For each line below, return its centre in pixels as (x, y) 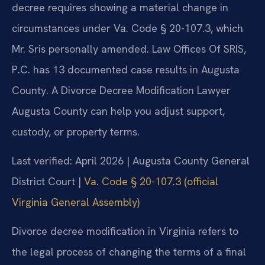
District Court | (48, 182)
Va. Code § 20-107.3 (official (151, 182)
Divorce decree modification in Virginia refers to (125, 231)
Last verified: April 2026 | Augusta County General (131, 161)
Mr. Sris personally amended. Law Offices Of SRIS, (129, 49)
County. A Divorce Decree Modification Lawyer (121, 90)
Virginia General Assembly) (76, 202)
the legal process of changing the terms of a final (129, 252)
